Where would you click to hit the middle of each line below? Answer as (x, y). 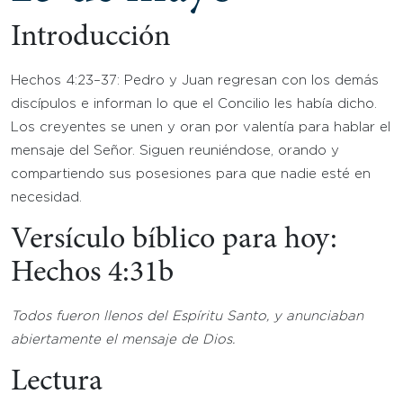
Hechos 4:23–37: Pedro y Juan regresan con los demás (195, 81)
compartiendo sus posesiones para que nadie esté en (191, 174)
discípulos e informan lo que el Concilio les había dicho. (194, 104)
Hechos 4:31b (92, 273)
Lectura (57, 382)
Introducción (91, 38)
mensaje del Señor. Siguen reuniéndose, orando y (175, 151)
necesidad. (46, 197)
